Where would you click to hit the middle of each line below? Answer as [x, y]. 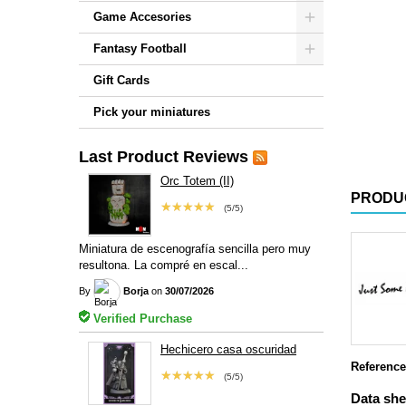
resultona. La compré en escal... [164, 265]
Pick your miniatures [152, 112]
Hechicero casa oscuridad [228, 349]
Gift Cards [121, 80]
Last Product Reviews [164, 157]
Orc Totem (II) [197, 181]
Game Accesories [142, 17]
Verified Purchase [141, 318]
